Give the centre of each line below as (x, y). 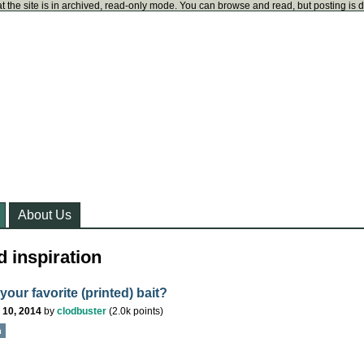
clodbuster (82, 311)
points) (147, 311)
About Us (45, 215)
